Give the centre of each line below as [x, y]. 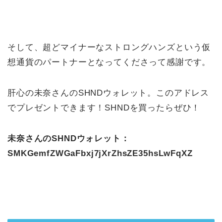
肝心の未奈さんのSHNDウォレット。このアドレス [109, 93]
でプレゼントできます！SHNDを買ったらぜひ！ [104, 108]
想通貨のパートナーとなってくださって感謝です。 [109, 62]
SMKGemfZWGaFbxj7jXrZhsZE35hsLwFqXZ [100, 154]
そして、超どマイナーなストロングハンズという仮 [109, 48]
